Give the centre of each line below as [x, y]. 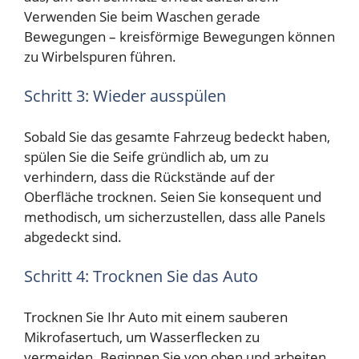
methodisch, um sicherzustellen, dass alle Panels [175, 216]
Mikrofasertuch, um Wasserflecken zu [142, 337]
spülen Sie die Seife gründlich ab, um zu [146, 156]
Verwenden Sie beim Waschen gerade [142, 16]
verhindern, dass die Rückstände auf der [149, 176]
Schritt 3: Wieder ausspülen [125, 96]
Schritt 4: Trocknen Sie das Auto [141, 276]
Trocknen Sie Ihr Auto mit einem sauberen [156, 317]
